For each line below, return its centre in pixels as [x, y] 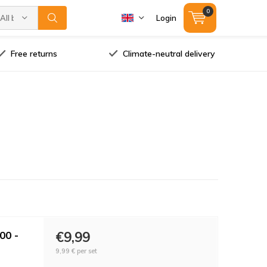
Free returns [34, 53]
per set [86, 251]
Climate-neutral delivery [169, 53]
